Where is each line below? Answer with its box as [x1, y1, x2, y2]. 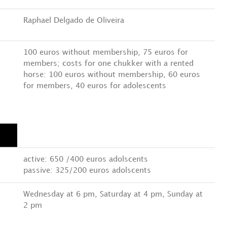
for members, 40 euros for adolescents [23, 83, 166, 90]
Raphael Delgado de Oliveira [23, 17, 124, 24]
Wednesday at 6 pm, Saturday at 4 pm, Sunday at [23, 191, 203, 198]
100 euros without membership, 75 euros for [23, 49, 188, 56]
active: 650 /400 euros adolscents [23, 156, 148, 163]
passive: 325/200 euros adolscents [23, 167, 151, 174]
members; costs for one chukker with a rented [23, 60, 194, 67]
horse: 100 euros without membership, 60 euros [23, 71, 200, 79]
